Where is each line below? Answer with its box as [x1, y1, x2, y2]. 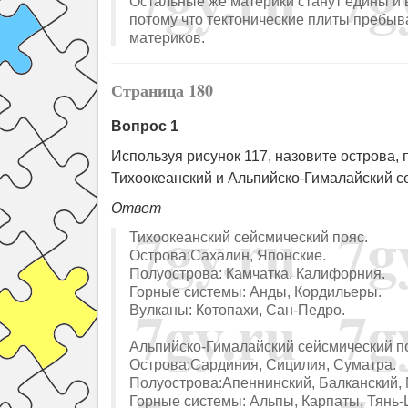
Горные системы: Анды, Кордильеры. [129, 283, 382, 300]
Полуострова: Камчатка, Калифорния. [129, 265, 385, 281]
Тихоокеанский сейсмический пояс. [129, 229, 368, 245]
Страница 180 [111, 78, 213, 102]
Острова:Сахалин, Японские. [129, 247, 326, 263]
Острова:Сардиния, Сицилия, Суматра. [129, 356, 396, 372]
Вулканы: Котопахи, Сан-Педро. [129, 301, 345, 318]
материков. [129, 29, 205, 46]
